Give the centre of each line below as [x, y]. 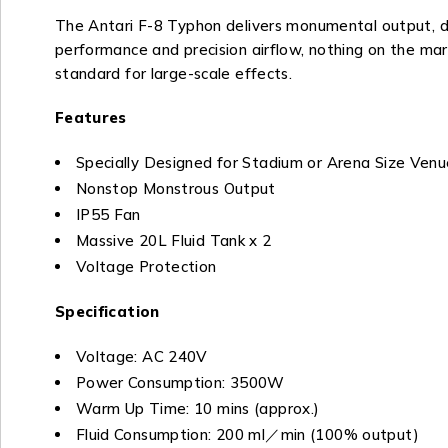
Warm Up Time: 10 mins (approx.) [197, 409]
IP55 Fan [108, 215]
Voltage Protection [146, 267]
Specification [107, 312]
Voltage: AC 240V [141, 357]
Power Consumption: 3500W [180, 383]
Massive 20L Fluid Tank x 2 [173, 241]
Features [90, 118]
